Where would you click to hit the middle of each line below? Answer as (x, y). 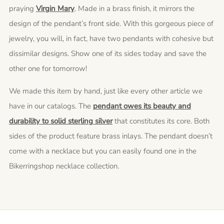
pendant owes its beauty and (142, 106)
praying (22, 8)
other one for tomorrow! (48, 68)
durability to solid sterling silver (61, 121)
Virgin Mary (55, 8)
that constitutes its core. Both (161, 121)
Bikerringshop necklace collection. (64, 166)
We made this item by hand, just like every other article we (106, 91)
